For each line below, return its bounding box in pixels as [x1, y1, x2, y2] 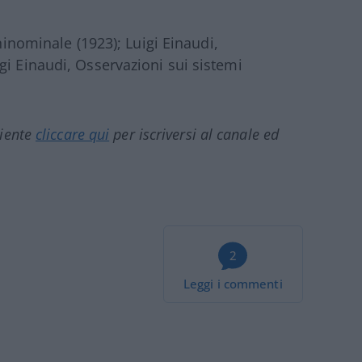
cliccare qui [36, 124, 110, 145]
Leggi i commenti [183, 276, 283, 293]
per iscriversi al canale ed [109, 124, 280, 145]
